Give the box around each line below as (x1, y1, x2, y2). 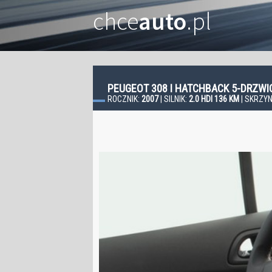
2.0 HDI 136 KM (189, 94, 239, 104)
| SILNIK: (158, 94, 189, 104)
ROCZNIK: (107, 94, 141, 104)
